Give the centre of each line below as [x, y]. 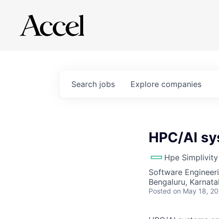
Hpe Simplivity [191, 157]
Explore [146, 84]
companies [181, 84]
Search [85, 84]
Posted [160, 191]
